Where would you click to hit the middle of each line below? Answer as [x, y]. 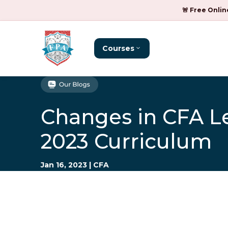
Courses [119, 48]
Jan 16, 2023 [64, 165]
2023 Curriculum [126, 141]
